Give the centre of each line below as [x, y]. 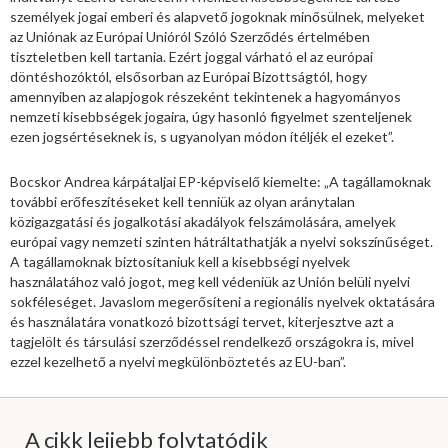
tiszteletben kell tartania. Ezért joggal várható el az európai [191, 57]
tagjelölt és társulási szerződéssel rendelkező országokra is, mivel [212, 342]
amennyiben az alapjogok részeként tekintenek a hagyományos [205, 97]
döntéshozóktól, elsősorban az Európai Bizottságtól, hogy [188, 77]
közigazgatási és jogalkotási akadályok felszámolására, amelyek [203, 222]
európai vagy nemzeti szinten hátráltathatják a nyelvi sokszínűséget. [221, 242]
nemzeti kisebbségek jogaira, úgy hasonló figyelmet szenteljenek [211, 117]
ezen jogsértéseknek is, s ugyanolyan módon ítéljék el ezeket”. [202, 137]
